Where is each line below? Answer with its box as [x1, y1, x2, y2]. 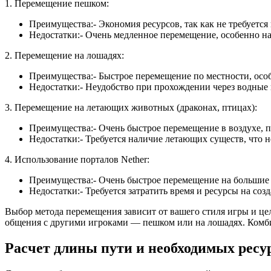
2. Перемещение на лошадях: [5, 50, 124, 60]
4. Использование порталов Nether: [5, 154, 149, 165]
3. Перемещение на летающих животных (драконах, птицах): [5, 102, 257, 113]
